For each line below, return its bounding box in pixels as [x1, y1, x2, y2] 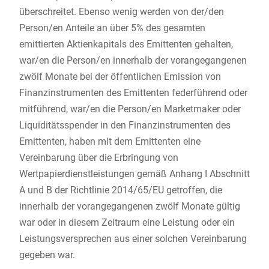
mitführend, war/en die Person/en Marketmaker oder [19, 103, 241, 115]
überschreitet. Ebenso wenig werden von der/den [19, 6, 224, 18]
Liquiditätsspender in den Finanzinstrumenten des [19, 119, 231, 131]
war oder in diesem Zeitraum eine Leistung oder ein [19, 217, 235, 229]
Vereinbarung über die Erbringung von [19, 152, 178, 164]
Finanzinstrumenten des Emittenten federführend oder [19, 87, 247, 99]
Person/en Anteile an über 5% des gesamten [19, 22, 205, 34]
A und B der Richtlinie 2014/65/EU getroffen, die [19, 184, 222, 196]
